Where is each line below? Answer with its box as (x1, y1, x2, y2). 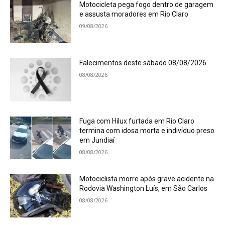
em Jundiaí (79, 136, 115, 144)
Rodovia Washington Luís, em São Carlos (79, 184, 208, 193)
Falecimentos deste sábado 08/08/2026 (79, 59, 207, 67)
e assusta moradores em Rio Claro (79, 10, 189, 19)
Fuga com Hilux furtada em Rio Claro (79, 117, 195, 125)
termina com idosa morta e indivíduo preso (79, 126, 215, 135)
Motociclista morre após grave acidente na (79, 175, 214, 183)
